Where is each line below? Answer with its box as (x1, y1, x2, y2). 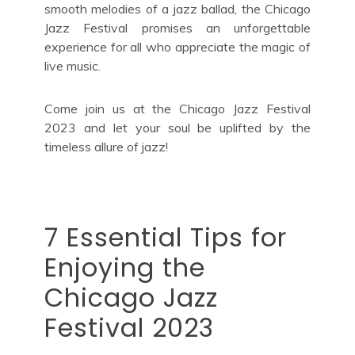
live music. (44, 57, 101, 74)
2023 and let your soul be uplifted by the (44, 119, 311, 136)
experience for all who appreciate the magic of (44, 38, 311, 55)
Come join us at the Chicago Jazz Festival (44, 100, 311, 116)
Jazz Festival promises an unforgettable (44, 19, 311, 36)
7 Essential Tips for (44, 219, 287, 255)
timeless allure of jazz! (44, 138, 168, 155)
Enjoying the (44, 249, 205, 285)
